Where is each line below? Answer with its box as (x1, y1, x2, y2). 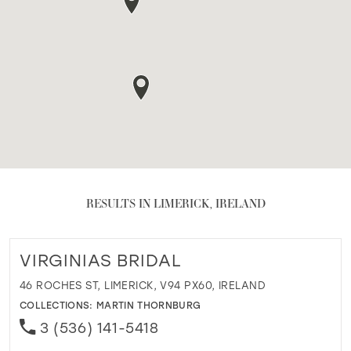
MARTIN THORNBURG (96, 298, 201, 311)
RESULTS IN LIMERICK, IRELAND (85, 195, 266, 211)
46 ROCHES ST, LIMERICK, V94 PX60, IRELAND (19, 278, 266, 292)
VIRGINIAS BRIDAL (19, 248, 182, 271)
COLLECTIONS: (19, 298, 97, 311)
